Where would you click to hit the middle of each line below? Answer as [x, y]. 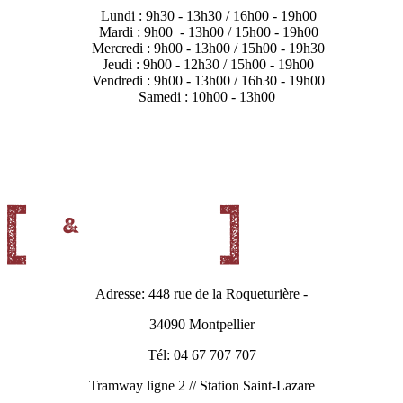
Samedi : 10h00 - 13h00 [208, 97]
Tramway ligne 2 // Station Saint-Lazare [201, 386]
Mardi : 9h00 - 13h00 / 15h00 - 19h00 [208, 32]
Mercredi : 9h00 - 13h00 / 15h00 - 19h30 [208, 49]
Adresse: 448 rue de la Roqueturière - [201, 294]
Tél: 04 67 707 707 [201, 355]
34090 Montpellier [201, 325]
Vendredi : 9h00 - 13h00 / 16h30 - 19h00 [208, 81]
